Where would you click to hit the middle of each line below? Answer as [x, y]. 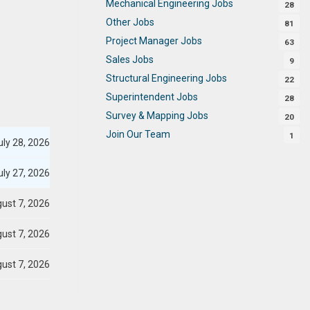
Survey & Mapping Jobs [157, 115]
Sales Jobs [130, 59]
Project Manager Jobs [154, 40]
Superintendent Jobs [152, 97]
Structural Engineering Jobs [166, 78]
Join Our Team [138, 134]
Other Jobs [130, 22]
